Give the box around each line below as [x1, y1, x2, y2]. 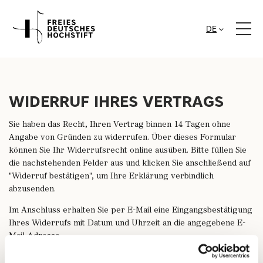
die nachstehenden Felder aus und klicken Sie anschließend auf [9, 160, 251, 167]
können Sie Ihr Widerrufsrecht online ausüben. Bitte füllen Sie [9, 147, 247, 154]
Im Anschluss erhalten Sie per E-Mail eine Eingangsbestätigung [9, 207, 252, 214]
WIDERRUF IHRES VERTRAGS [9, 92, 224, 111]
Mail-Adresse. [9, 232, 62, 240]
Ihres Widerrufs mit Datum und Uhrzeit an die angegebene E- [9, 220, 245, 227]
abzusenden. [9, 186, 56, 193]
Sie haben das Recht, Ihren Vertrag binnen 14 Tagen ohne [9, 121, 231, 129]
